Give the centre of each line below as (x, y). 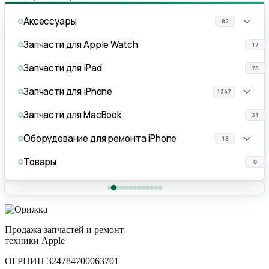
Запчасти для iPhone (68, 92)
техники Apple (35, 241)
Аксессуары (50, 22)
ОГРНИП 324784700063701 (62, 261)
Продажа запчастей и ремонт (64, 230)
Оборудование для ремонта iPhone (100, 139)
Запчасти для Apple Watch (81, 45)
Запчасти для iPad (63, 68)
